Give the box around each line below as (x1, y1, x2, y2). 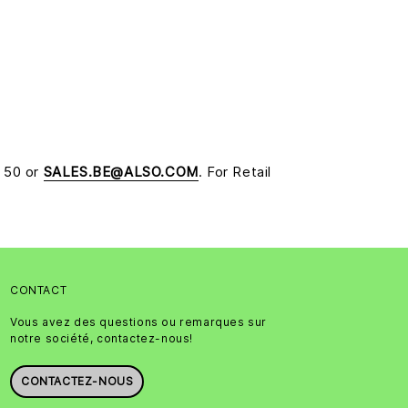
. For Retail (198, 162, 272, 180)
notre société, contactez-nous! (10, 331, 194, 345)
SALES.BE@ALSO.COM (43, 162, 199, 180)
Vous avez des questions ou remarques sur (10, 314, 268, 329)
